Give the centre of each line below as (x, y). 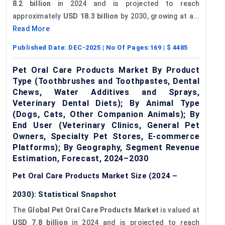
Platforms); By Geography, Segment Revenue (106, 147)
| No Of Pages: (125, 47)
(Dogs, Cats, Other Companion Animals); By (106, 114)
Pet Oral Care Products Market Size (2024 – (95, 176)
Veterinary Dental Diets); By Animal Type (106, 103)
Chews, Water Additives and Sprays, (106, 92)
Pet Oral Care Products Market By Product (106, 70)
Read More (31, 28)
